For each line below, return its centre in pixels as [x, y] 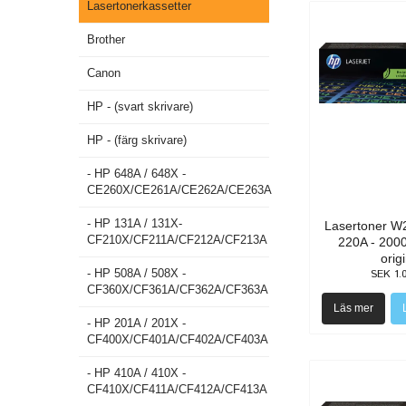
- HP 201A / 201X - [136, 323]
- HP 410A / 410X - [136, 373]
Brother [106, 39]
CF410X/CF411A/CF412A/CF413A [177, 389]
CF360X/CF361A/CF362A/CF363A [178, 290]
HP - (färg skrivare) [137, 140]
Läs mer [353, 308]
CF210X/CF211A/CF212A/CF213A [177, 240]
